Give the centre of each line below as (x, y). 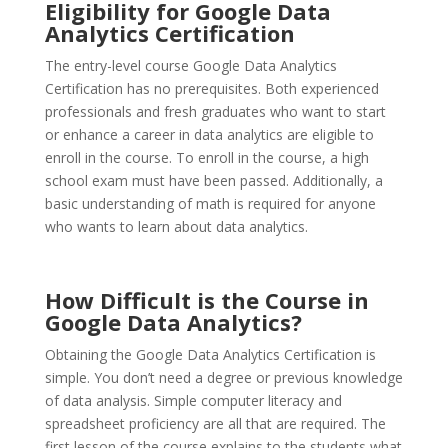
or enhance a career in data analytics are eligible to (209, 135)
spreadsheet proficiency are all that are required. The (215, 424)
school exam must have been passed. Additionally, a (213, 181)
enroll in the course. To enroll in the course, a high (206, 158)
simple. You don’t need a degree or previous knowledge (223, 378)
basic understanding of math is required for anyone (210, 204)
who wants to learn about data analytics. (176, 227)
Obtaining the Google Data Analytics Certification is (210, 355)
